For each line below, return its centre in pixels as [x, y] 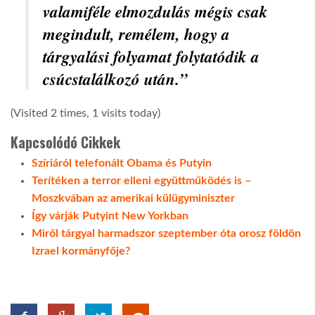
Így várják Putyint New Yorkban [110, 216]
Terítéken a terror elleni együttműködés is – [141, 181]
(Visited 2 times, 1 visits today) [85, 114]
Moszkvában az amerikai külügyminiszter [133, 199]
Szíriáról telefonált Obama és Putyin [122, 163]
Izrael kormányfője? [81, 251]
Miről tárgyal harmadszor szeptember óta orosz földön [166, 234]
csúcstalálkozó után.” [115, 79]
